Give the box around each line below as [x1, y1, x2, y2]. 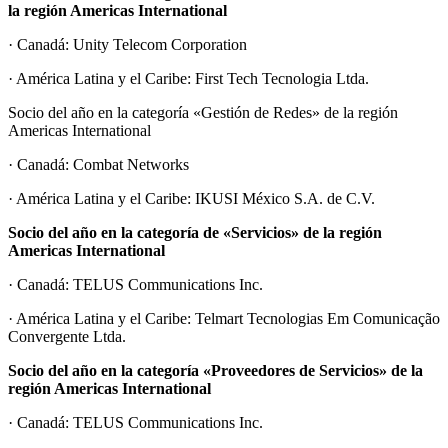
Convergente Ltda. [8, 327, 126, 345]
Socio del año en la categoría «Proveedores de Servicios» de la [8, 361, 423, 379]
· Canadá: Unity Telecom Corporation [8, 35, 247, 53]
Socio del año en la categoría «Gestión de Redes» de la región [8, 103, 398, 121]
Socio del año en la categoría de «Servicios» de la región [8, 223, 382, 241]
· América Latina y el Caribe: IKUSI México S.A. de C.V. [8, 189, 375, 207]
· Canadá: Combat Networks [8, 155, 189, 173]
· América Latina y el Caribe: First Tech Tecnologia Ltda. [8, 69, 369, 87]
